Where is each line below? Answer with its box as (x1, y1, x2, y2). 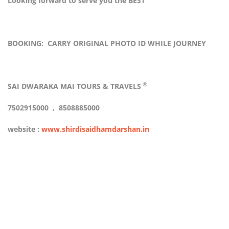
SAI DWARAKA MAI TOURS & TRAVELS (8, 81, 141, 91)
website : (8, 124, 41, 134)
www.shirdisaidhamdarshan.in (41, 124, 149, 134)
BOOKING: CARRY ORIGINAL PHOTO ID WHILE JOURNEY (8, 38, 206, 49)
